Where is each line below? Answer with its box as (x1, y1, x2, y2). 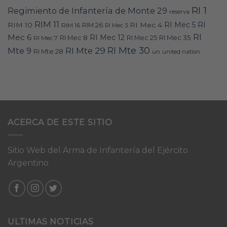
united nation (162, 48, 200, 56)
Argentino (8, 158, 49, 168)
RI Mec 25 (127, 34, 157, 42)
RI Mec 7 (33, 34, 58, 42)
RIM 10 (8, 21, 32, 29)
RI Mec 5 (164, 20, 196, 30)
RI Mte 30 (107, 45, 150, 56)
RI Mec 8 (60, 34, 88, 42)
